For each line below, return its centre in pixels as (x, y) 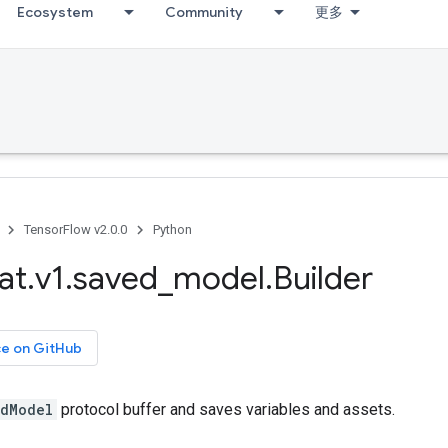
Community (204, 12)
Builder (323, 278)
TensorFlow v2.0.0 (75, 229)
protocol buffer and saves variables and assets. (226, 409)
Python (172, 229)
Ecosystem (55, 12)
